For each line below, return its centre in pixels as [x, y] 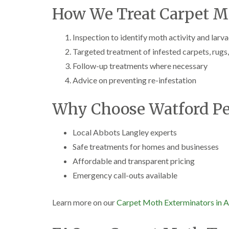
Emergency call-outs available [125, 175]
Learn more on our [84, 202]
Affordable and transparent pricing [134, 161]
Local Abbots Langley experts [125, 132]
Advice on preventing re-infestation [134, 80]
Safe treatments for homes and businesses [146, 146]
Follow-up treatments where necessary [140, 66]
